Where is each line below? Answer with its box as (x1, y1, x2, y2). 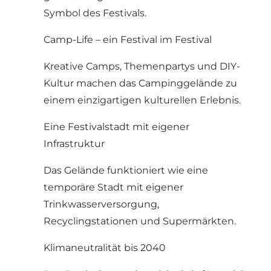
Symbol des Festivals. (44, 7, 146, 19)
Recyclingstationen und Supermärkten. (44, 215, 236, 227)
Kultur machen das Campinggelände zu (44, 77, 237, 90)
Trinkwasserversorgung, (44, 198, 159, 211)
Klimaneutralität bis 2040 (44, 242, 166, 254)
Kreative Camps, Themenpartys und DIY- (44, 60, 240, 73)
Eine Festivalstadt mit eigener (44, 121, 189, 133)
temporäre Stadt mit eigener (44, 181, 183, 194)
